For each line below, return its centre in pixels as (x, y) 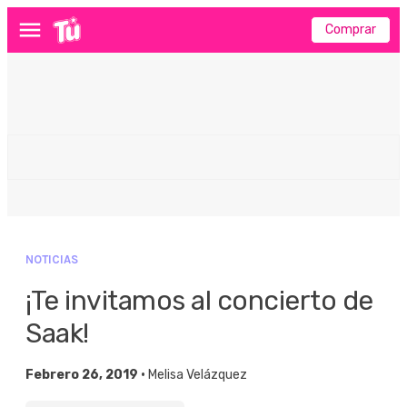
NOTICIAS (52, 259)
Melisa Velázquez (198, 375)
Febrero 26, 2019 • (87, 375)
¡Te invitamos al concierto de (199, 301)
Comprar (351, 30)
